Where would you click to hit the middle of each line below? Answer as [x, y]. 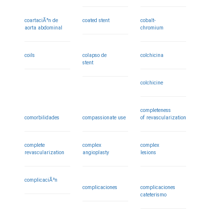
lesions [149, 152]
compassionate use [104, 118]
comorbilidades [42, 118]
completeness [156, 110]
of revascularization [164, 118]
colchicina [152, 55]
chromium [152, 28]
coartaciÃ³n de [41, 20]
